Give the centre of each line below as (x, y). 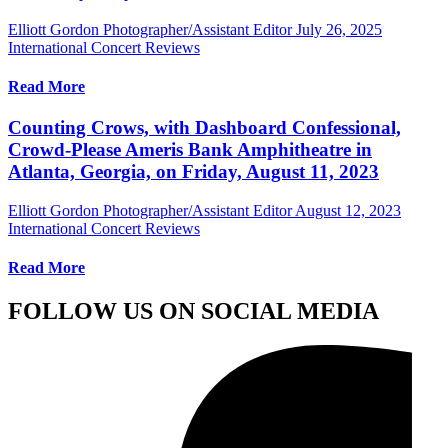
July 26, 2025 (339, 29)
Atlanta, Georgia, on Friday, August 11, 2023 (193, 172)
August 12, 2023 (348, 210)
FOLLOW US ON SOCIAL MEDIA (193, 311)
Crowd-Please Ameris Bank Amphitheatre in (190, 150)
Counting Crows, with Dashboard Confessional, (204, 128)
